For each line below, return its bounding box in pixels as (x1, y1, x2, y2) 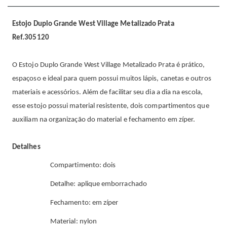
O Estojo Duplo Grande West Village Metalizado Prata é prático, (12, 61, 205, 69)
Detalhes (12, 143, 41, 151)
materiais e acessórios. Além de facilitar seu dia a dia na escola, (12, 89, 203, 96)
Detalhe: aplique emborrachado (50, 180, 147, 188)
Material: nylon (50, 218, 97, 225)
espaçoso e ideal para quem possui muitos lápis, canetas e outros (12, 75, 211, 83)
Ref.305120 (12, 34, 49, 42)
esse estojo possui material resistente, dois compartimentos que (12, 102, 209, 110)
